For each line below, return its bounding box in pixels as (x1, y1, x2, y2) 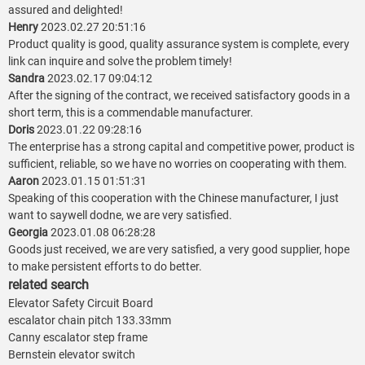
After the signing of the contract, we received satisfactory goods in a (8, 89, 350, 103)
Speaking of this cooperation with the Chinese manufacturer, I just (8, 191, 339, 205)
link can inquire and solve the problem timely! (8, 55, 232, 68)
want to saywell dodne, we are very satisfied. (8, 209, 232, 222)
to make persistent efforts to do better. (8, 260, 202, 274)
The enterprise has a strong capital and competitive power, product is (8, 140, 354, 154)
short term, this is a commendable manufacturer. (8, 106, 253, 120)
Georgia (8, 226, 51, 240)
